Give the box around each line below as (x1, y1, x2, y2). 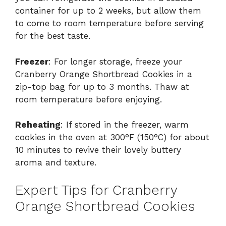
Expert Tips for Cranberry (15, 182, 177, 198)
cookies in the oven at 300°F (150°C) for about (15, 132, 209, 143)
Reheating (15, 120, 61, 130)
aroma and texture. (15, 157, 96, 168)
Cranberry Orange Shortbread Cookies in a (15, 69, 192, 79)
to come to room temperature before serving (15, 18, 204, 29)
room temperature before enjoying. (15, 94, 162, 104)
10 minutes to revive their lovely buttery (15, 145, 181, 155)
